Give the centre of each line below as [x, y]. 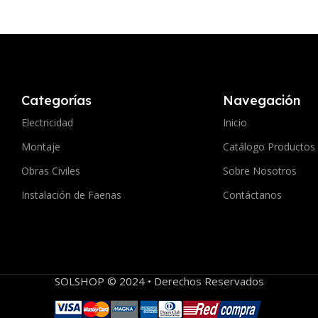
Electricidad [47, 122]
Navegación [261, 100]
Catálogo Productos [269, 146]
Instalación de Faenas [71, 194]
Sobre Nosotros [259, 170]
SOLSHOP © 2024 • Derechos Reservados [159, 281]
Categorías [56, 100]
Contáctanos [252, 194]
